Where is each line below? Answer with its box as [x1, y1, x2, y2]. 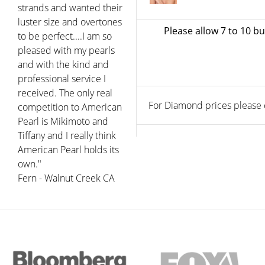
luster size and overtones [18, 15, 122, 28]
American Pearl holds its [18, 143, 119, 156]
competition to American [18, 100, 122, 114]
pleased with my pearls [18, 43, 115, 57]
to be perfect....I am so [18, 29, 112, 43]
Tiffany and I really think [18, 128, 116, 142]
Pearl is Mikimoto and [18, 114, 108, 128]
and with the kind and [18, 57, 109, 71]
